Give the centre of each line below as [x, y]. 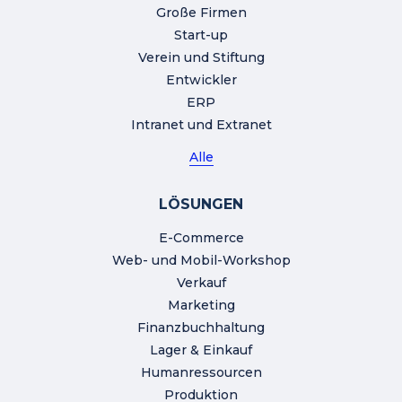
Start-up [201, 35]
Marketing [201, 306]
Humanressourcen [201, 373]
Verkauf [201, 283]
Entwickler [201, 80]
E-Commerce [201, 238]
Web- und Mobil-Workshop [201, 261]
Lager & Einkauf [201, 350]
